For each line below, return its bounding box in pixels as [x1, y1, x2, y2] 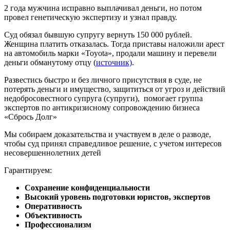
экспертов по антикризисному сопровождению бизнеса [4, 103, 200, 112]
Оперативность [25, 202, 82, 211]
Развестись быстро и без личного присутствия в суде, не [4, 75, 202, 85]
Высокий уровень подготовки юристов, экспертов [25, 193, 210, 202]
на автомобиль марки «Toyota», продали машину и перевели [4, 49, 217, 58]
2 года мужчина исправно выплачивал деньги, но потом [4, 4, 202, 13]
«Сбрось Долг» [4, 112, 57, 122]
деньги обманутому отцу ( [4, 58, 96, 67]
